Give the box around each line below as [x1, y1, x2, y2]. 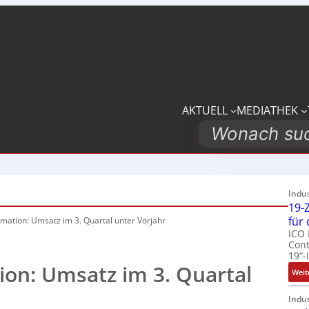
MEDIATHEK [237, 102, 299, 118]
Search [198, 121, 249, 144]
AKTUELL [182, 102, 228, 118]
